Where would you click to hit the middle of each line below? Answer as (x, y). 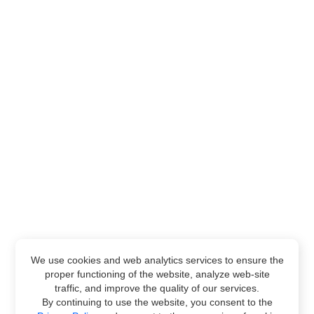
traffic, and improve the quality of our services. (157, 288)
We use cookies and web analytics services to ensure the (157, 260)
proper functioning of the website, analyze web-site (157, 274)
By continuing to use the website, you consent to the (157, 302)
